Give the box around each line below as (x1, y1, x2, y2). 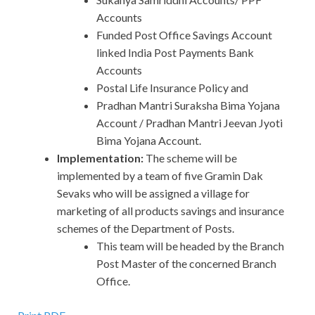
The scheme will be (143, 151, 237, 165)
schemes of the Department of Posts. (57, 221, 234, 236)
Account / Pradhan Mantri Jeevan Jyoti (96, 116, 283, 130)
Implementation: (57, 151, 143, 165)
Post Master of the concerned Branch (96, 257, 276, 271)
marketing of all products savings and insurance (57, 204, 284, 218)
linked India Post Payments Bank (96, 46, 254, 60)
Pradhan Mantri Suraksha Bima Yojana (96, 98, 280, 112)
